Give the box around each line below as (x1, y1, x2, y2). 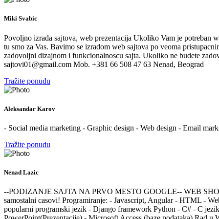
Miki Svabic (4, 15, 37, 22)
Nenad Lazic (4, 169, 39, 176)
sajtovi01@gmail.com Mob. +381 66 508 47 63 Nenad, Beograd (4, 60, 204, 68)
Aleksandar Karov (4, 105, 55, 112)
